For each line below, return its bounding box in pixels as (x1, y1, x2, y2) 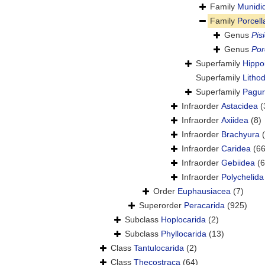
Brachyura (221, 130, 260, 140)
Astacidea (221, 101, 258, 111)
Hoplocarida (161, 215, 206, 225)
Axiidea (221, 115, 248, 125)
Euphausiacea (177, 186, 231, 196)
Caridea (221, 144, 251, 154)
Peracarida (184, 201, 225, 211)
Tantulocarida (134, 243, 184, 253)
